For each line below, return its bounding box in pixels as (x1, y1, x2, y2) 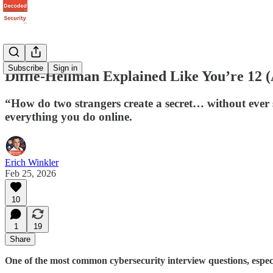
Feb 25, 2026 (5, 168, 56, 179)
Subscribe (8, 63, 43, 73)
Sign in (53, 63, 77, 73)
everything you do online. (5, 110, 132, 123)
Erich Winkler (5, 157, 58, 168)
